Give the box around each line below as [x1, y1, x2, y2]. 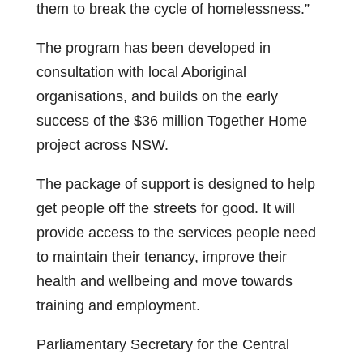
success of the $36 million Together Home [36, 113, 307, 129]
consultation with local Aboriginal [36, 64, 246, 80]
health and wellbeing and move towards [36, 273, 293, 289]
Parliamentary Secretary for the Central [36, 336, 289, 352]
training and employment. [36, 297, 200, 314]
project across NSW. [36, 137, 169, 153]
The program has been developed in [36, 40, 271, 56]
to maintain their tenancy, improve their [36, 249, 287, 265]
